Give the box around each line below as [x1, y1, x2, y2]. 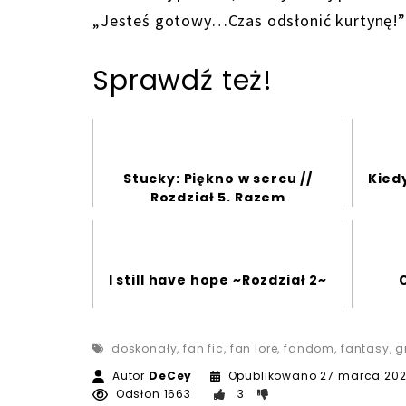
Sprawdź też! [92, 62, 274, 101]
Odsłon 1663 [111, 386, 191, 402]
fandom [284, 341, 335, 357]
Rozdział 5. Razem [150, 188, 286, 208]
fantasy [340, 341, 390, 357]
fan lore [229, 341, 278, 357]
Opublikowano [224, 368, 321, 384]
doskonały [111, 341, 178, 357]
